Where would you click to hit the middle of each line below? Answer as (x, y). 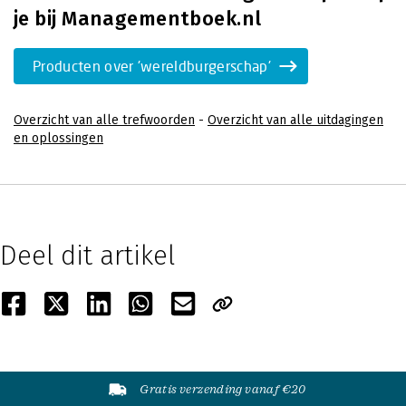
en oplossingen (58, 138)
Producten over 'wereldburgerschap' (152, 66)
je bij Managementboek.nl (138, 19)
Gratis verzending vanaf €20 (223, 389)
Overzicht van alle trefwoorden (104, 120)
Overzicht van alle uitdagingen (295, 120)
